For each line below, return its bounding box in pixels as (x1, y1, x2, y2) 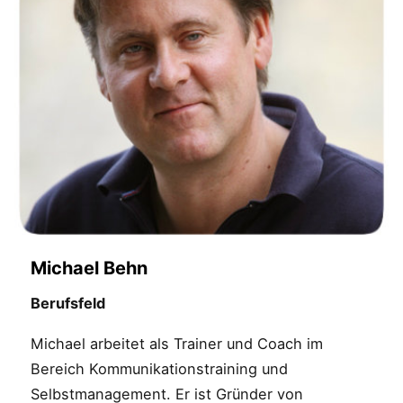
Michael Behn (30, 257, 148, 280)
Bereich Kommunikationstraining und (30, 359, 288, 378)
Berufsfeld (30, 294, 105, 313)
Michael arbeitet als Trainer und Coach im (30, 334, 323, 353)
